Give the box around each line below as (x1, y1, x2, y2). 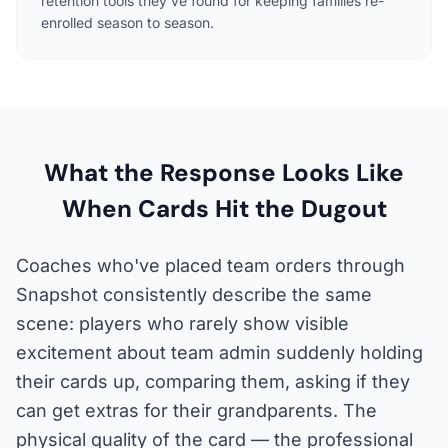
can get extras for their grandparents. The (16, 399, 377, 421)
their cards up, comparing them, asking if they (16, 370, 410, 392)
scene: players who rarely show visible (16, 312, 349, 334)
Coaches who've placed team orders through (16, 254, 405, 276)
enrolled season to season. (41, 13, 214, 31)
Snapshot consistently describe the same (16, 283, 372, 305)
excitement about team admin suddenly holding (16, 341, 423, 363)
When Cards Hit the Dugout (61, 192, 387, 224)
